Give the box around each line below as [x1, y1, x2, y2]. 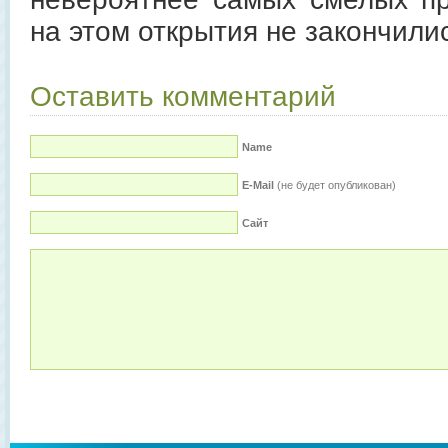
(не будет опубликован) [274, 179, 396, 192]
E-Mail [242, 179, 274, 192]
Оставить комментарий [30, 81, 336, 113]
